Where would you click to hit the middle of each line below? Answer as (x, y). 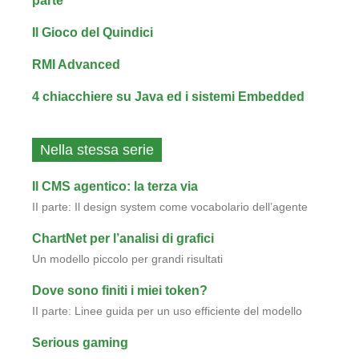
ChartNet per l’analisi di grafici (123, 238)
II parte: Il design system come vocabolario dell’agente (170, 207)
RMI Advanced (76, 65)
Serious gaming (80, 343)
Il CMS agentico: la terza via (115, 186)
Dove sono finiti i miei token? (120, 290)
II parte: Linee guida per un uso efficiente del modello (167, 311)
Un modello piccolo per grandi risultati (127, 259)
